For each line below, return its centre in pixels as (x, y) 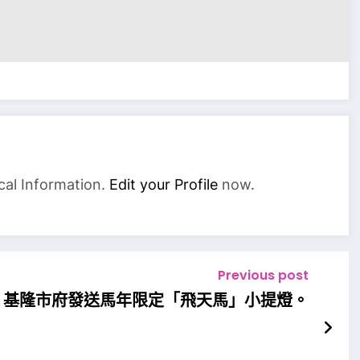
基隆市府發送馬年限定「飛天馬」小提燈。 (155, 301)
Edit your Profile (164, 185)
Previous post (263, 276)
